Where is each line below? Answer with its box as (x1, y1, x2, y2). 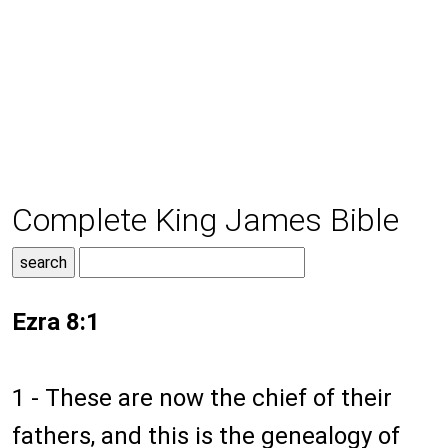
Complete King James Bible (12, 201, 399, 240)
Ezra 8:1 (12, 308, 100, 337)
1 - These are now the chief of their (12, 384, 392, 413)
